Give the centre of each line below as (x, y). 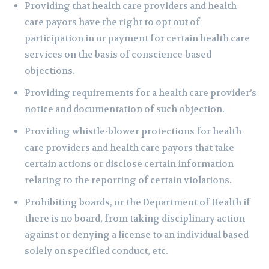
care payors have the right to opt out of (112, 23)
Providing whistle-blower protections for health (133, 132)
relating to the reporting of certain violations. (128, 180)
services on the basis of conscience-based (118, 55)
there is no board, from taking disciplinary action (135, 219)
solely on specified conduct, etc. (96, 251)
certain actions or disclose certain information (129, 164)
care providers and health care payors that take (129, 148)
